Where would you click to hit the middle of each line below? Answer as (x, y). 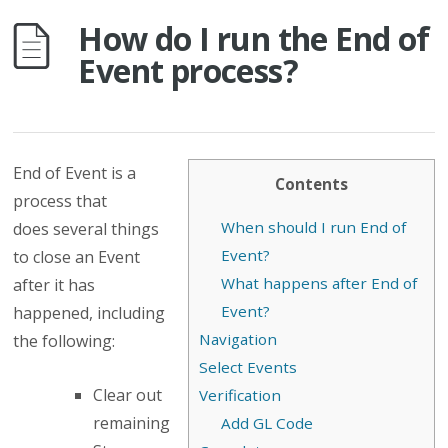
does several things (86, 229)
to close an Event (77, 257)
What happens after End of (319, 283)
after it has (54, 285)
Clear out (128, 395)
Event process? (188, 70)
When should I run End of (314, 227)
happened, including (89, 313)
